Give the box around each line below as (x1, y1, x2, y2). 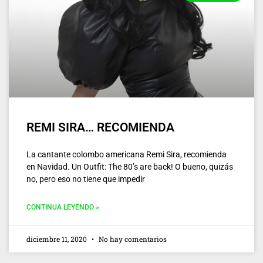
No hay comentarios (97, 234, 167, 244)
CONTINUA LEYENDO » (26, 203, 99, 211)
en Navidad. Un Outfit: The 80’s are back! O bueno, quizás (26, 161, 233, 171)
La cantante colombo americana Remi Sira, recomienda (26, 149, 227, 159)
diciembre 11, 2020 (26, 234, 89, 244)
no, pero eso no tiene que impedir (26, 174, 145, 184)
